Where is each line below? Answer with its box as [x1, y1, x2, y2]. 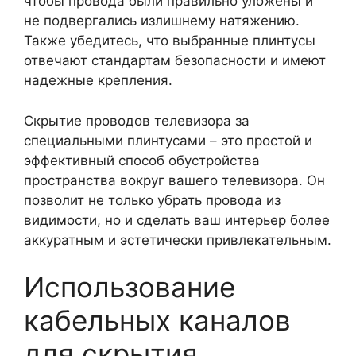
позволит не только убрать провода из [24, 192, 281, 208]
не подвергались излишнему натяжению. [24, 13, 300, 29]
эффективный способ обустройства [24, 152, 260, 168]
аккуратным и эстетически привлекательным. [24, 231, 331, 248]
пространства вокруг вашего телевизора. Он [24, 172, 325, 188]
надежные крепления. [24, 72, 172, 88]
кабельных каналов [24, 304, 291, 337]
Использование [24, 270, 235, 304]
